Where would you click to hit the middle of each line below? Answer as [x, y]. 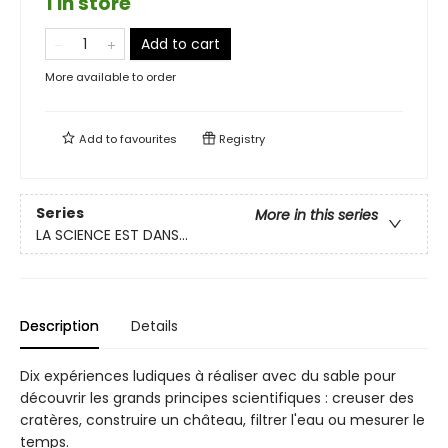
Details [154, 326]
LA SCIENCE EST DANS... [112, 234]
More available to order [110, 77]
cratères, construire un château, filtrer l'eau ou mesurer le [222, 420]
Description [59, 326]
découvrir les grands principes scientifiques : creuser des [217, 398]
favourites [148, 139]
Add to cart [180, 44]
